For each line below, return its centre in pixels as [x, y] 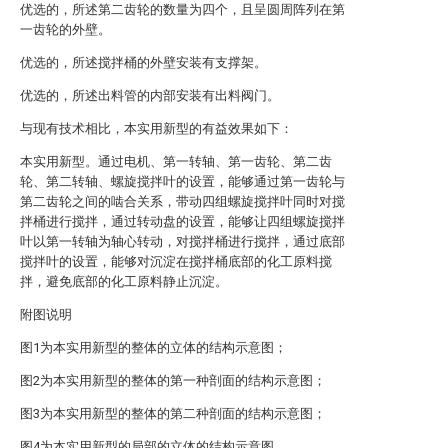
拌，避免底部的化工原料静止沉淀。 [124, 281]
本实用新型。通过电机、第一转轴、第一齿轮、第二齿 [176, 161]
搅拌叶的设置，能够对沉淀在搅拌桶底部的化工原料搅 [176, 261]
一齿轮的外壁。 [65, 29]
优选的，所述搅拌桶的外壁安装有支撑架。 [143, 62]
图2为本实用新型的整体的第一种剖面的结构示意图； [173, 380]
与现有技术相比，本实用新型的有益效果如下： [156, 128]
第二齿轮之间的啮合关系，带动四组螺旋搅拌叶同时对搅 [182, 201]
